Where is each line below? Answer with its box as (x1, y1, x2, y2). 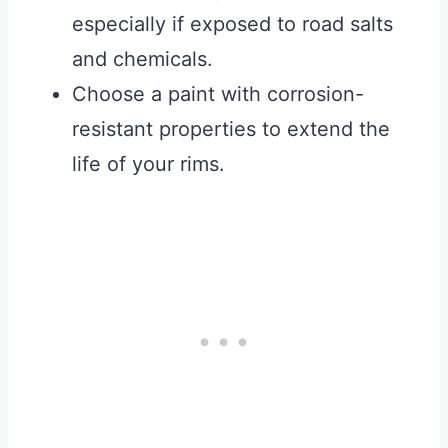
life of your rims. (72, 152, 225, 177)
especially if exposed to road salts (72, 12, 393, 37)
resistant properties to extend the (72, 117, 390, 142)
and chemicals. (72, 47, 213, 72)
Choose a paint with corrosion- (72, 82, 364, 107)
